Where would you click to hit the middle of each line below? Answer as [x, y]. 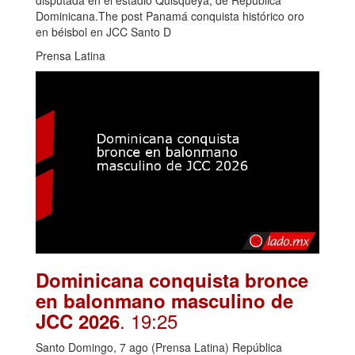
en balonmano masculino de [164, 301]
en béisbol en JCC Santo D [103, 32]
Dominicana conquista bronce [172, 280]
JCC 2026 [78, 321]
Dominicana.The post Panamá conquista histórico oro [170, 16]
